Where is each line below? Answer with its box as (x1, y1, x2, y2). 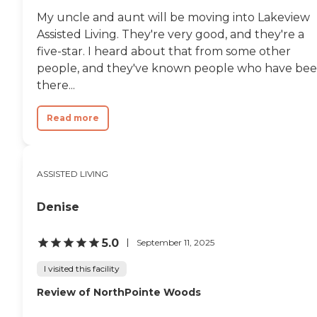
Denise (37, 200, 79, 214)
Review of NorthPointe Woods (37, 285, 201, 299)
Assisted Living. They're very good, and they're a (37, 27, 304, 41)
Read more (47, 112, 99, 123)
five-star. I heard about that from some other (37, 44, 291, 58)
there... (37, 78, 75, 92)
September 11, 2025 (137, 237, 214, 248)
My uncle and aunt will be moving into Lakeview (37, 10, 310, 24)
